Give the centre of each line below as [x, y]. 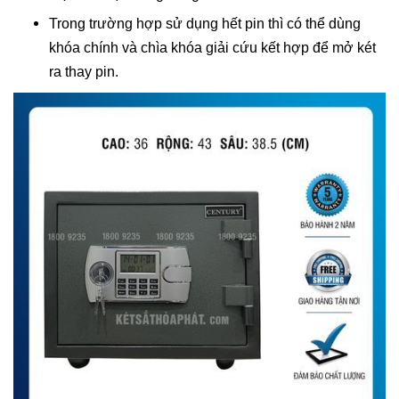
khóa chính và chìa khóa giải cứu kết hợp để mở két [212, 47]
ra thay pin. [84, 71]
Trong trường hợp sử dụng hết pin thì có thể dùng [205, 23]
